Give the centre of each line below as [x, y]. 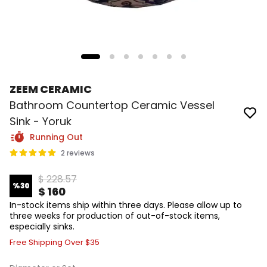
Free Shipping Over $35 [55, 242]
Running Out [56, 137]
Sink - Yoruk [41, 121]
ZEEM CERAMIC [51, 89]
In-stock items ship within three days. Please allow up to [126, 205]
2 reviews [78, 153]
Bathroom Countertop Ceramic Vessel [112, 105]
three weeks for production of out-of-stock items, [115, 216]
